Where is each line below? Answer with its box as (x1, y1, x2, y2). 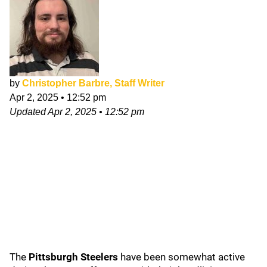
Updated (10, 107, 48, 117)
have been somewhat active (120, 251, 245, 263)
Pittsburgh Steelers (29, 251, 120, 263)
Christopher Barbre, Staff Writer (22, 78, 164, 88)
